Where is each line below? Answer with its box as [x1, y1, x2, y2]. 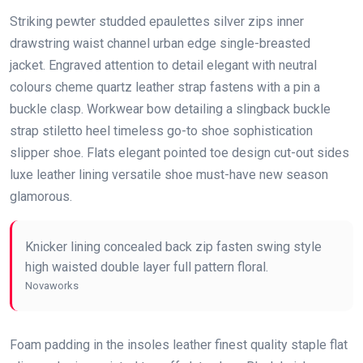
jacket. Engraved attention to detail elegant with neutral [10, 57, 317, 73]
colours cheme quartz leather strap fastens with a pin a [10, 79, 320, 95]
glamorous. [10, 188, 72, 204]
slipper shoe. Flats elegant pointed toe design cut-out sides [10, 144, 349, 160]
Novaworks [25, 279, 79, 292]
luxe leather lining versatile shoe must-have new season [10, 166, 328, 182]
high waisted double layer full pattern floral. [25, 258, 268, 275]
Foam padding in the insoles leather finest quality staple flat [10, 336, 348, 352]
